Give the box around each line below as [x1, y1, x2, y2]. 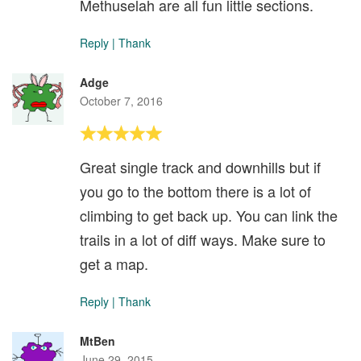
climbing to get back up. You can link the [80, 204, 338, 226]
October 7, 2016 [80, 92, 163, 109]
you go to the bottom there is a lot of [80, 180, 311, 201]
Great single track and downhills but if [80, 156, 321, 177]
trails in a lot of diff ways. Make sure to [80, 228, 326, 250]
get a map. [80, 252, 148, 274]
